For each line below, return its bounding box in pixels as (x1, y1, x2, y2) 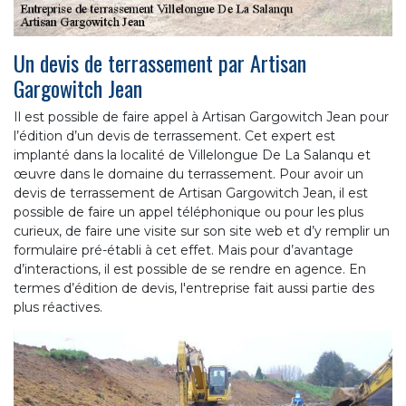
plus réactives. (14, 298, 102, 315)
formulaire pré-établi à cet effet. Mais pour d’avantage (14, 241, 353, 258)
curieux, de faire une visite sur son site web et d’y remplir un (14, 222, 390, 239)
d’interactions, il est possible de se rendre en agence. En (14, 260, 366, 277)
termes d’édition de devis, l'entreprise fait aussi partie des (14, 279, 374, 296)
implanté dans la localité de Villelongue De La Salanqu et (14, 146, 371, 163)
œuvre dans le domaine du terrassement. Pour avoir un (14, 165, 363, 182)
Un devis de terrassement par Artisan (14, 45, 306, 79)
